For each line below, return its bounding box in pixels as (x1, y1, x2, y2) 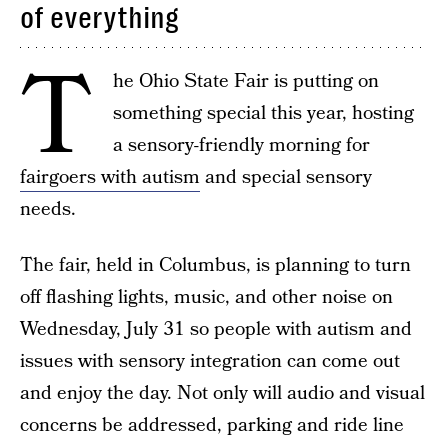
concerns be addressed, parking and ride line (20, 412, 404, 439)
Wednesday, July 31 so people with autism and (20, 316, 412, 343)
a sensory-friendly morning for (113, 132, 370, 159)
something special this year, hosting (113, 100, 414, 127)
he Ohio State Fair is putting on (113, 68, 379, 95)
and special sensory (200, 164, 372, 191)
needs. (20, 196, 76, 223)
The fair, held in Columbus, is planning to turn (20, 252, 411, 279)
